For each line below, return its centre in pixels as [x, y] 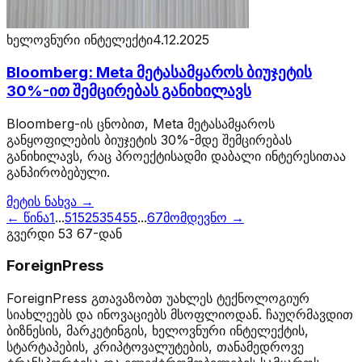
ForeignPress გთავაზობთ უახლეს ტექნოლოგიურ [158, 299]
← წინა [28, 217]
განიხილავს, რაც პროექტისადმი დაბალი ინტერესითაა [176, 156]
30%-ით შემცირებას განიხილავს [129, 90]
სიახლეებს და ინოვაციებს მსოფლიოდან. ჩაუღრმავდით [180, 315]
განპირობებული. [58, 172]
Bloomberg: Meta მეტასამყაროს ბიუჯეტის [159, 72]
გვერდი [32, 233]
